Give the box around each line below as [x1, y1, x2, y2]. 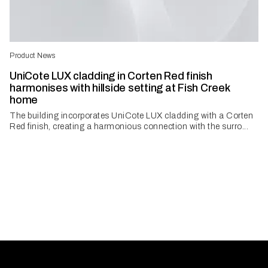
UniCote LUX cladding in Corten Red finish [10, 70, 212, 82]
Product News [10, 51, 55, 60]
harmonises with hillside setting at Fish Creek [10, 82, 230, 94]
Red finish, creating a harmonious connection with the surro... [10, 122, 248, 131]
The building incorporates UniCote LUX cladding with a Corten [10, 111, 253, 120]
